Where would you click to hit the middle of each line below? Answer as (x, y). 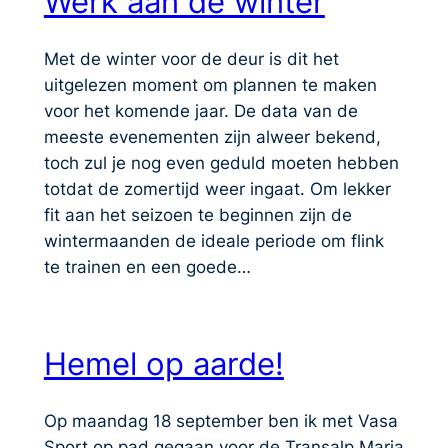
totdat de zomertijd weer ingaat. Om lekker (217, 188)
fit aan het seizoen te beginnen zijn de (197, 214)
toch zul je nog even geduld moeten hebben (221, 162)
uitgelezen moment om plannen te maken (210, 84)
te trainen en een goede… (147, 266)
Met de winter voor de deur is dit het (191, 58)
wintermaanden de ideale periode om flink (213, 240)
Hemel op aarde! (163, 364)
